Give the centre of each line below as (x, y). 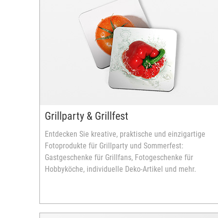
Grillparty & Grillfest (87, 116)
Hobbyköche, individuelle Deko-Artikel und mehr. (120, 169)
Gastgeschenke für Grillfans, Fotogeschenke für (119, 157)
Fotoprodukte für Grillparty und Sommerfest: (114, 146)
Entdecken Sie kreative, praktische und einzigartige (125, 134)
